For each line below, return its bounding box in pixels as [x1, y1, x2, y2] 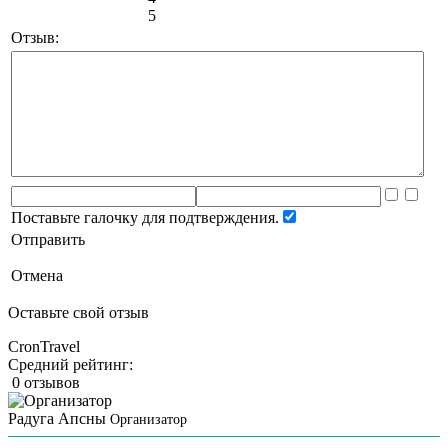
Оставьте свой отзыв [8, 303, 149, 321]
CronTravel [8, 337, 80, 355]
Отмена [11, 266, 63, 284]
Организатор [110, 411, 187, 427]
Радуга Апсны [8, 409, 106, 427]
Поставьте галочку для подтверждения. [11, 208, 279, 226]
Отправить [11, 230, 85, 248]
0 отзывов [12, 373, 80, 391]
